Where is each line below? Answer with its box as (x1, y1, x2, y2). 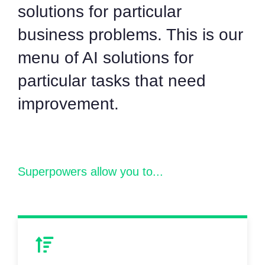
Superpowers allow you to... (18, 165, 163, 179)
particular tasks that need (18, 72, 206, 91)
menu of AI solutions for (18, 49, 193, 67)
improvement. (18, 95, 119, 114)
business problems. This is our (18, 25, 243, 44)
